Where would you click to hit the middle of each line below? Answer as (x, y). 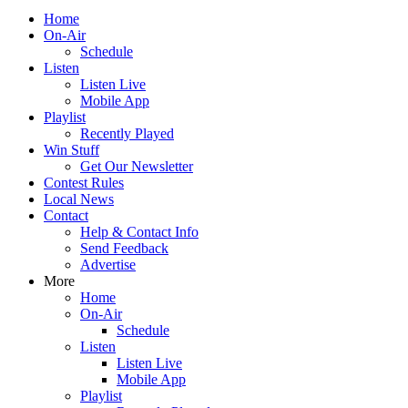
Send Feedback (124, 248)
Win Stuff (71, 150)
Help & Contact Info (139, 232)
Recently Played (127, 133)
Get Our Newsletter (137, 166)
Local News (79, 199)
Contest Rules (84, 183)
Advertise (108, 265)
